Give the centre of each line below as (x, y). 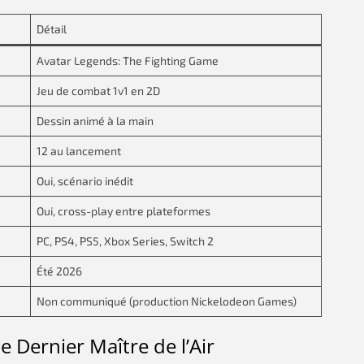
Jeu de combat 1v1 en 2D (98, 91)
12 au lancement (79, 151)
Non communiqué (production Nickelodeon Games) (167, 301)
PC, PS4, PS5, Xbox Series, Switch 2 (125, 241)
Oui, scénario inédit (85, 181)
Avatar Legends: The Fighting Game (128, 61)
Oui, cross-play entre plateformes (123, 211)
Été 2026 (59, 271)
